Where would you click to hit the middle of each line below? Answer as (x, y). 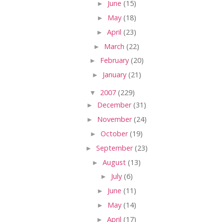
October (115, 133)
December (115, 105)
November (115, 119)
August (115, 162)
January (115, 75)
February (115, 60)
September (115, 148)
